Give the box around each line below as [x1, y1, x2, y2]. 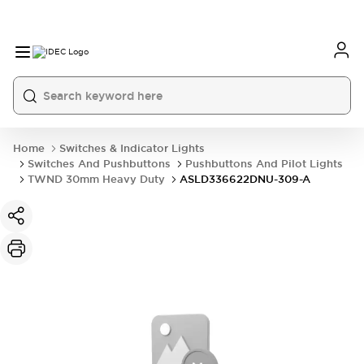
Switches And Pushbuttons [28, 157, 171, 171]
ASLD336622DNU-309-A [180, 172, 310, 186]
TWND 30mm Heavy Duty [28, 172, 165, 186]
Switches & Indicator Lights [59, 141, 205, 155]
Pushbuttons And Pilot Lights [185, 157, 343, 171]
